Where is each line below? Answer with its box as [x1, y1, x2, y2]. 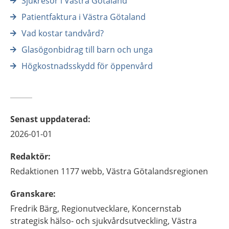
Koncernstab [132, 203, 181, 214]
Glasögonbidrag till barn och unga [21, 44, 153, 55]
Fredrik [10, 203, 37, 214]
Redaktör [10, 151, 48, 162]
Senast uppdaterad [10, 113, 88, 125]
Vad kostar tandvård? [21, 28, 104, 39]
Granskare [10, 188, 53, 199]
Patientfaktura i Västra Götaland [21, 11, 146, 22]
